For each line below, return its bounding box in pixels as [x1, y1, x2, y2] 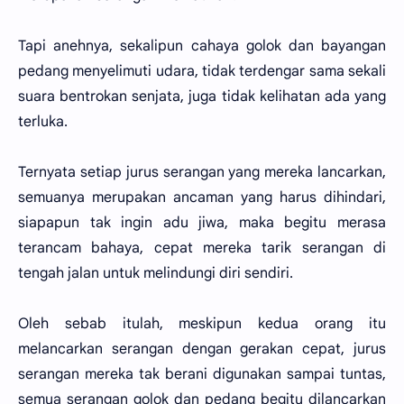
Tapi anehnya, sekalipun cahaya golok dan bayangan [18, 37, 386, 55]
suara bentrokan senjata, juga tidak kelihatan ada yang [18, 87, 386, 106]
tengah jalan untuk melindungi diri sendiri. [18, 264, 293, 282]
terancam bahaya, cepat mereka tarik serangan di [18, 239, 386, 257]
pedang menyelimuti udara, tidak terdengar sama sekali [18, 62, 386, 80]
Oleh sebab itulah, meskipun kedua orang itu [18, 315, 386, 333]
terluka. [18, 113, 68, 131]
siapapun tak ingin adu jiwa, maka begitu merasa [18, 214, 386, 232]
